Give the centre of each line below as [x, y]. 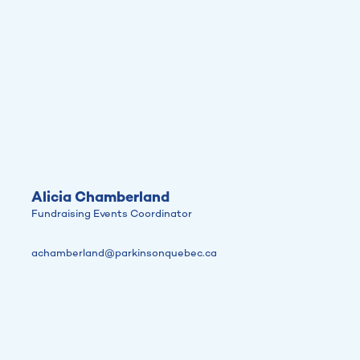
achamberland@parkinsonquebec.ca [124, 254]
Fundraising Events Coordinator [112, 214]
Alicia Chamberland [100, 198]
